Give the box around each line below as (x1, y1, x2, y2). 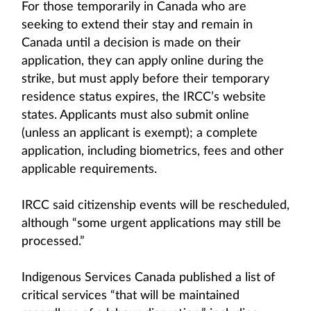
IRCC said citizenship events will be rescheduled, (22, 199, 289, 212)
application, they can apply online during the (22, 55, 264, 67)
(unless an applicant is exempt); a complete (22, 127, 258, 140)
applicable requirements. (22, 163, 157, 176)
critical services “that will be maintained (22, 289, 239, 302)
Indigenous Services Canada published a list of (22, 271, 275, 284)
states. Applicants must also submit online (22, 109, 249, 121)
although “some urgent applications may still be (22, 217, 281, 230)
